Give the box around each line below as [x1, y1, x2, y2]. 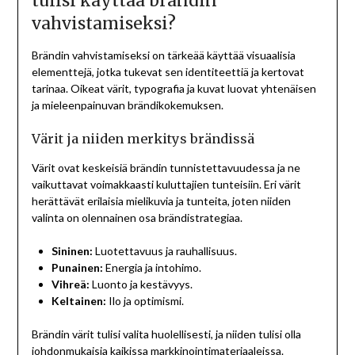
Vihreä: [51, 277, 90, 292]
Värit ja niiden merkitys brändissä [31, 131, 254, 147]
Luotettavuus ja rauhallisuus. [92, 244, 237, 258]
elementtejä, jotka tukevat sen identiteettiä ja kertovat [31, 65, 304, 79]
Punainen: [51, 261, 103, 275]
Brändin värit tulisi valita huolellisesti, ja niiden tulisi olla [31, 327, 301, 342]
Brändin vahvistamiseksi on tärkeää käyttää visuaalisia [31, 48, 296, 63]
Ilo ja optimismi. [105, 294, 184, 308]
